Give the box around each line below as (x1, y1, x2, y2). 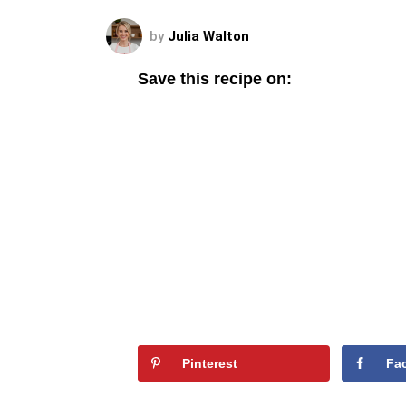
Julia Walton (168, 28, 249, 44)
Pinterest (182, 356, 237, 371)
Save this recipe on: (138, 70, 292, 88)
